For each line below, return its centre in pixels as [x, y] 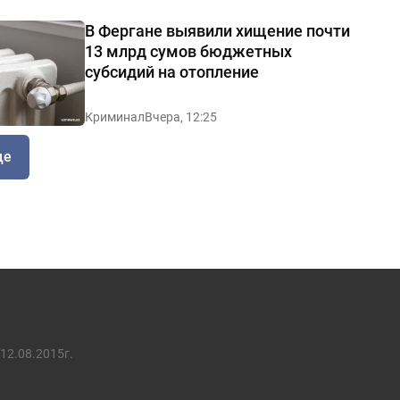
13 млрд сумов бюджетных [188, 51]
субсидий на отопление [171, 71]
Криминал [114, 117]
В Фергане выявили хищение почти [217, 30]
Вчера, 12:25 [180, 117]
